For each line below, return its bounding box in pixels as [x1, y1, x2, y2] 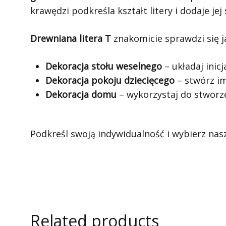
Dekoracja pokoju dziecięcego [45, 74, 175, 86]
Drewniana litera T [30, 32, 111, 44]
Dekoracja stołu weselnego [45, 60, 162, 72]
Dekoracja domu [45, 88, 117, 100]
